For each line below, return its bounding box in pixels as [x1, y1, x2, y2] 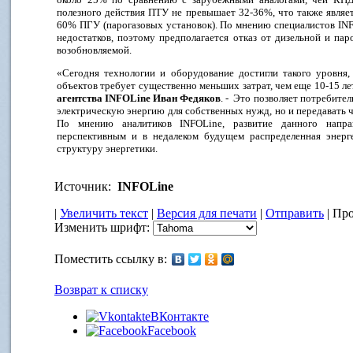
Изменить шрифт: [54, 221, 153, 234]
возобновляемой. [57, 44, 132, 56]
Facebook [147, 324, 196, 337]
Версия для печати [157, 206, 257, 220]
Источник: [54, 180, 114, 193]
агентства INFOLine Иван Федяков [57, 92, 221, 104]
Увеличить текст [60, 206, 148, 220]
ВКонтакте [150, 310, 209, 323]
